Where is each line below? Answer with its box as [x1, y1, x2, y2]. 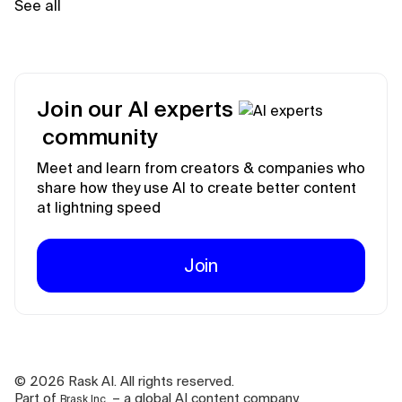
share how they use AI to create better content [37, 179, 356, 197]
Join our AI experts [37, 97, 239, 122]
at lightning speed [37, 199, 161, 216]
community [37, 125, 163, 150]
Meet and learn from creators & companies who [37, 160, 365, 177]
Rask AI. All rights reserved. [65, 373, 234, 389]
